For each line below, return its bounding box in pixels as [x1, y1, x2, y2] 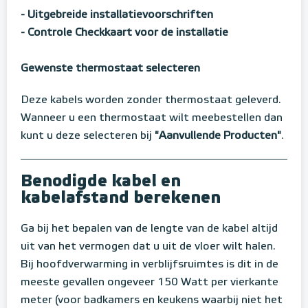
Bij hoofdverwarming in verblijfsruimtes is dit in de [21, 259, 278, 271]
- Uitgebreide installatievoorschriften [21, 10, 213, 21]
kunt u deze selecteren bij [21, 131, 155, 142]
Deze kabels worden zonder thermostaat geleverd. [21, 95, 281, 107]
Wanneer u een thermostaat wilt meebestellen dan [21, 113, 283, 124]
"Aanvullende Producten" [155, 131, 281, 142]
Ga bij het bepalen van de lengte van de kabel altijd [21, 223, 278, 235]
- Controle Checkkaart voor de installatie [21, 27, 228, 39]
